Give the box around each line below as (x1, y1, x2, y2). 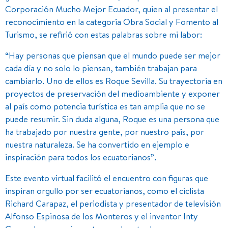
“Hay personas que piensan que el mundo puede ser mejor (5, 49, 220, 61)
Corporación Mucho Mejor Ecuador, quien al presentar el (5, 3, 218, 15)
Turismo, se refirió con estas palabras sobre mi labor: (5, 28, 202, 40)
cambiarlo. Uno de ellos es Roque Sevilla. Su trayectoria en (5, 74, 222, 87)
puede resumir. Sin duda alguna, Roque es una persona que (5, 112, 219, 125)
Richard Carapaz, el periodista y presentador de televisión (5, 197, 221, 209)
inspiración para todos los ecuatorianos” (5, 151, 154, 163)
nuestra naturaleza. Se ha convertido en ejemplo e (5, 138, 189, 150)
